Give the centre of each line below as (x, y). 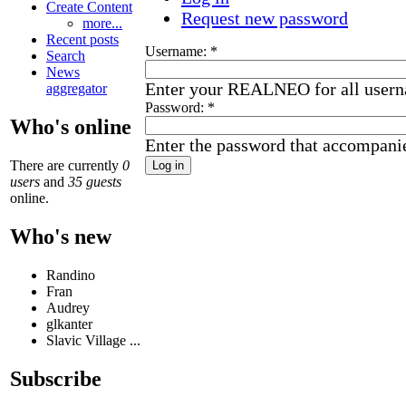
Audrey (68, 308)
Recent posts (82, 40)
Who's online (71, 127)
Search (66, 56)
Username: (178, 51)
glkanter (69, 324)
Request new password (265, 18)
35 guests (95, 182)
